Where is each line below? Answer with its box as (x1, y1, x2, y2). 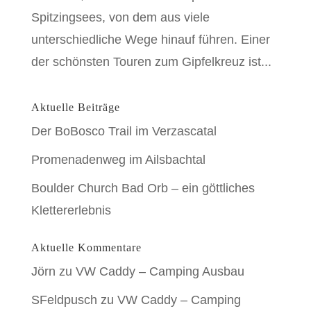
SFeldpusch (31, 293, 97, 307)
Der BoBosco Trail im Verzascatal (31, 124, 217, 138)
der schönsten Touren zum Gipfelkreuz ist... (31, 55, 271, 69)
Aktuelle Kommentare (31, 242, 142, 253)
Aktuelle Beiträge (31, 101, 120, 113)
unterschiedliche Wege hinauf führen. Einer (31, 33, 270, 47)
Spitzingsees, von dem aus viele (31, 10, 210, 24)
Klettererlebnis (31, 203, 111, 217)
